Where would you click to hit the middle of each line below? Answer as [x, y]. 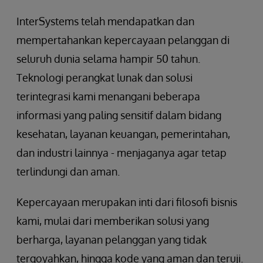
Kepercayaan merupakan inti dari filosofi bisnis [127, 202]
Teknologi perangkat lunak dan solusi [104, 77]
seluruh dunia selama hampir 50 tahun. [108, 59]
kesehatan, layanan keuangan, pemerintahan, [123, 134]
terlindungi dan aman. [68, 171]
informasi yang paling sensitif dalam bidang [119, 115]
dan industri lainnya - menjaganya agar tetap [122, 153]
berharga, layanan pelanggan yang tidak [112, 240]
